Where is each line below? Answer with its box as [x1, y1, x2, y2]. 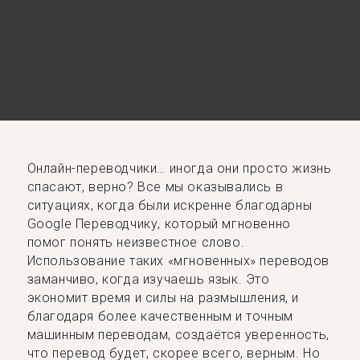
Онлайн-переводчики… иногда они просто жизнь [27, 161, 332, 176]
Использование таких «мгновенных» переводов [27, 253, 329, 268]
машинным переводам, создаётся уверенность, [27, 327, 329, 342]
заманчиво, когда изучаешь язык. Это [27, 272, 270, 287]
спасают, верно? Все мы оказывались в [27, 179, 284, 194]
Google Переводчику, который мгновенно [27, 216, 291, 231]
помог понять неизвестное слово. [27, 235, 245, 250]
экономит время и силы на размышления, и [27, 290, 299, 305]
